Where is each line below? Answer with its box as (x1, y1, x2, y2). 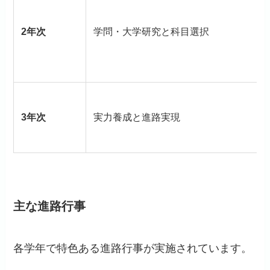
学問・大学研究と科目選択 (93, 26, 210, 37)
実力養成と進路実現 (93, 111, 181, 123)
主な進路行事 (13, 199, 86, 213)
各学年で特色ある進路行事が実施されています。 (13, 242, 253, 254)
